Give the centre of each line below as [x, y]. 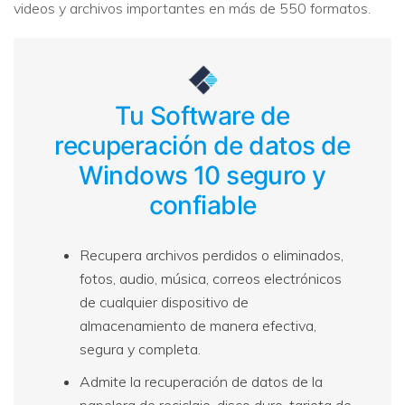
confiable [202, 205]
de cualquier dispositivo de [164, 301]
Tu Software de [202, 115]
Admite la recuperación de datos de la [201, 381]
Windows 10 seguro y [202, 175]
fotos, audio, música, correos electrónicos [211, 278]
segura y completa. [140, 348]
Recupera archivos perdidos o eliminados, [212, 254]
